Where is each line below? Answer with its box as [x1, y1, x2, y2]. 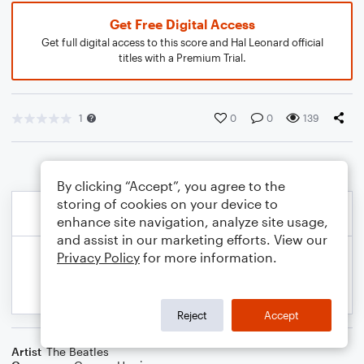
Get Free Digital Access [109, 16, 255, 32]
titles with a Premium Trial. [118, 51, 246, 64]
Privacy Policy [57, 249, 140, 265]
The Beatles [46, 344, 109, 358]
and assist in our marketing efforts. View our [57, 232, 327, 247]
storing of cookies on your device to [57, 196, 278, 211]
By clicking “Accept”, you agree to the [57, 178, 285, 193]
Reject [177, 308, 207, 322]
